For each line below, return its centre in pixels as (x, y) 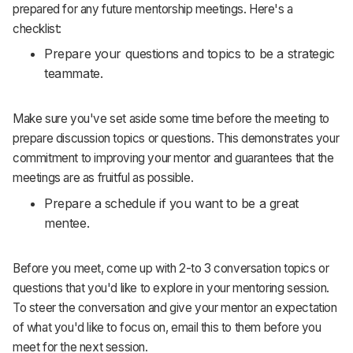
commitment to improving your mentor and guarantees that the (173, 158)
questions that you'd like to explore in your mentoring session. (171, 288)
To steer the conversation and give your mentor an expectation (175, 308)
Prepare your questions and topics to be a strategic (190, 54)
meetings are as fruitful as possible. (103, 178)
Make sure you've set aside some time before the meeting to (171, 119)
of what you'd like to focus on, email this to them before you (167, 328)
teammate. (74, 74)
